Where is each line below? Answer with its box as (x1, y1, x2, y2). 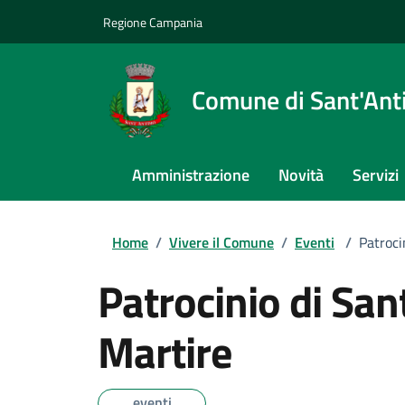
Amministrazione (132, 163, 250, 187)
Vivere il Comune (169, 231, 274, 253)
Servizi (353, 163, 399, 187)
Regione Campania (103, 12, 202, 32)
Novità (278, 163, 324, 187)
